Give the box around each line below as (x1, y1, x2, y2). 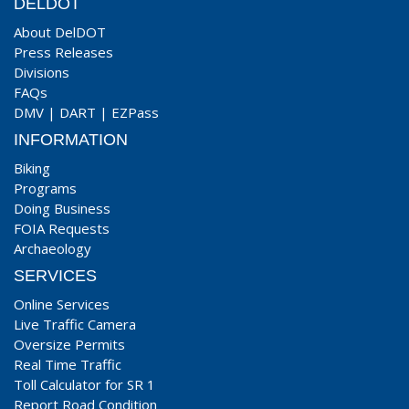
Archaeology (14, 239, 91, 257)
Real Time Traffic (14, 355, 121, 373)
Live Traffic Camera (14, 315, 136, 333)
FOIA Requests (14, 219, 110, 237)
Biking (14, 159, 50, 177)
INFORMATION (14, 131, 128, 149)
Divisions (14, 63, 69, 81)
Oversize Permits (14, 335, 125, 353)
